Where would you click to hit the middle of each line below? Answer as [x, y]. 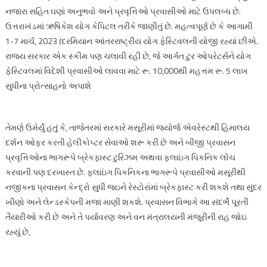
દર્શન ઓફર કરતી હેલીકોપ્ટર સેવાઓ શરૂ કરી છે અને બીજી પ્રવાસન [120, 142]
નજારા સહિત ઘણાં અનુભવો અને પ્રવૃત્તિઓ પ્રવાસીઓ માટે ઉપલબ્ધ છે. [123, 11]
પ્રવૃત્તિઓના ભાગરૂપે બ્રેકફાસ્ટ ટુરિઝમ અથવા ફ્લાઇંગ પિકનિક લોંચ [120, 157]
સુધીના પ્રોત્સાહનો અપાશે [48, 85]
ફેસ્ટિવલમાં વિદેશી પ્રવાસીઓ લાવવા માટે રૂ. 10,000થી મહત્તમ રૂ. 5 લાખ [126, 70]
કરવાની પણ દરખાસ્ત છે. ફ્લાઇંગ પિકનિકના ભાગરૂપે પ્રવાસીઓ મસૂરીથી [125, 172]
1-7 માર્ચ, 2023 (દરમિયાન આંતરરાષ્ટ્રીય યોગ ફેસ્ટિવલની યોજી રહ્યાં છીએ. [131, 41]
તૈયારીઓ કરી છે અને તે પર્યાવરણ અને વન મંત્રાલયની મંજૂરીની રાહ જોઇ [126, 216]
